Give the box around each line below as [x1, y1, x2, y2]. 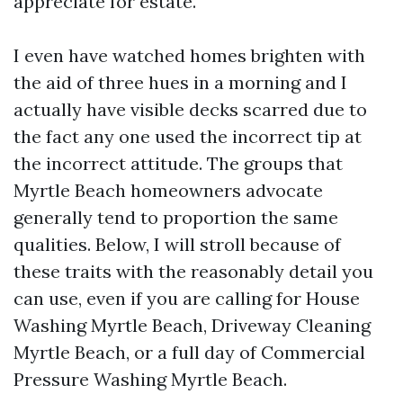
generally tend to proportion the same [13, 206, 338, 228]
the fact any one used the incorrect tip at [13, 125, 362, 148]
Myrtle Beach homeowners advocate [13, 179, 323, 201]
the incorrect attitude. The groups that [13, 152, 343, 175]
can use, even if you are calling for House [13, 287, 360, 309]
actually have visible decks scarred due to [13, 98, 367, 121]
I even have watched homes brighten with [13, 44, 365, 67]
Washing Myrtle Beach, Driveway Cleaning [13, 314, 371, 336]
